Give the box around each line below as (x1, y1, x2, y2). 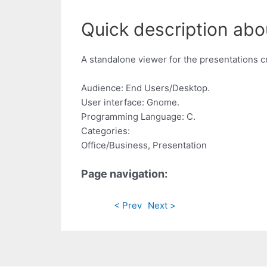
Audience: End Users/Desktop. (81, 82, 210, 94)
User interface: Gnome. (81, 97, 179, 108)
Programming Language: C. (81, 111, 195, 123)
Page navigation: (81, 167, 167, 181)
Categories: (81, 125, 130, 137)
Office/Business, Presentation (81, 139, 207, 151)
